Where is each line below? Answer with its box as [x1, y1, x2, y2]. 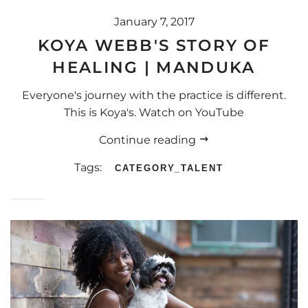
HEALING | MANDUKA [52, 58, 256, 78]
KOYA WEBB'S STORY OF [38, 36, 270, 56]
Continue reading [98, 133, 199, 146]
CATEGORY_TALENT [114, 162, 224, 173]
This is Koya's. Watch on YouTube [64, 105, 244, 119]
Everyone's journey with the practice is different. [22, 88, 286, 102]
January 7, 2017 [113, 15, 195, 29]
